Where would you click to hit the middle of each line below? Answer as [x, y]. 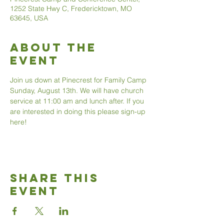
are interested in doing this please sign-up [79, 111]
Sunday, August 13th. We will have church [78, 90]
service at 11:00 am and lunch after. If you [78, 101]
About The [53, 47]
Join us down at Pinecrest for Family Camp [79, 80]
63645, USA [29, 18]
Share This [54, 178]
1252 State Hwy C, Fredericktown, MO [71, 8]
